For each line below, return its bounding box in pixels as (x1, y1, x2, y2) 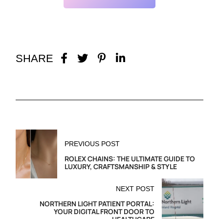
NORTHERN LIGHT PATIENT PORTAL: (40, 199, 154, 209)
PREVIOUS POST (65, 140, 120, 148)
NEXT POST (116, 185, 154, 193)
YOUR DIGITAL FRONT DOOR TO (54, 207, 154, 217)
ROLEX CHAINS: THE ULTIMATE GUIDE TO (65, 154, 195, 164)
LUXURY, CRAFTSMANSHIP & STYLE (65, 162, 177, 172)
